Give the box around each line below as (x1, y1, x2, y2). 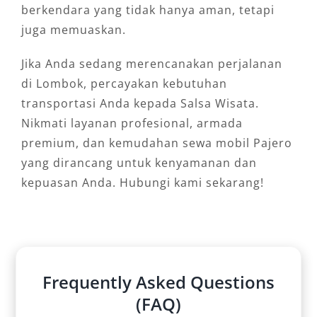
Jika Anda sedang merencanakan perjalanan (21, 56, 282, 72)
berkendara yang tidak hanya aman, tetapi (21, 2, 275, 18)
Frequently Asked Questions (42, 270, 275, 294)
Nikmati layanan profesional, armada (21, 115, 243, 132)
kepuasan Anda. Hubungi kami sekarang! (21, 175, 264, 191)
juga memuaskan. (21, 22, 126, 38)
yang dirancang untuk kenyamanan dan (21, 155, 257, 171)
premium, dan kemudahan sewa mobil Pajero (21, 135, 292, 151)
